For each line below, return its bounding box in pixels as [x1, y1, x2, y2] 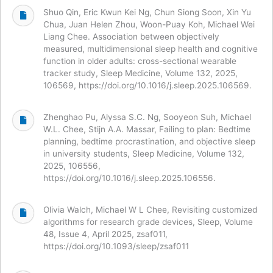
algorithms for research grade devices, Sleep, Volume [43, 216, 253, 227]
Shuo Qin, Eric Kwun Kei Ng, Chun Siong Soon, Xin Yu [43, 7, 251, 17]
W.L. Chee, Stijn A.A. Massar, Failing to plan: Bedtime [43, 124, 250, 134]
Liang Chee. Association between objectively [43, 31, 219, 41]
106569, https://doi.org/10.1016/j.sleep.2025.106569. [43, 80, 252, 90]
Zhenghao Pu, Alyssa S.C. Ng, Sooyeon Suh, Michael [43, 112, 251, 122]
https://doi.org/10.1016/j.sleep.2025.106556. [43, 172, 216, 183]
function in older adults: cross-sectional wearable [43, 55, 236, 66]
